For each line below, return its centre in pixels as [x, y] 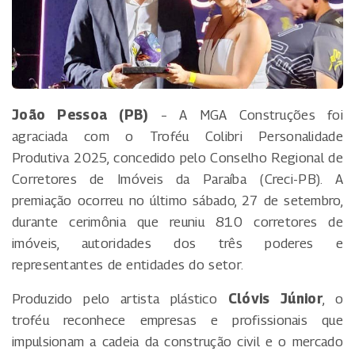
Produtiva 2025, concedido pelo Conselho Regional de [177, 158]
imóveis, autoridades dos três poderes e [177, 244]
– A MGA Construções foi [246, 115]
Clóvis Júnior [275, 299]
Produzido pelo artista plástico [120, 299]
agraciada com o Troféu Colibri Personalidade [177, 137]
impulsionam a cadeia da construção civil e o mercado [177, 342]
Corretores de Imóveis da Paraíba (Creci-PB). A [177, 179]
